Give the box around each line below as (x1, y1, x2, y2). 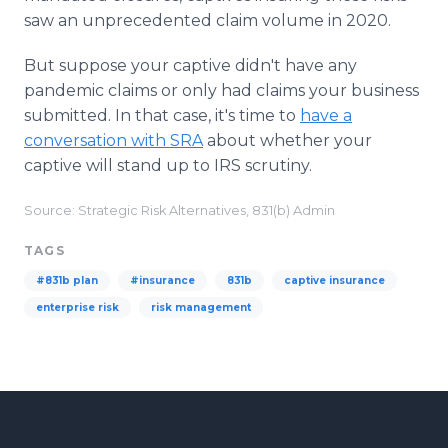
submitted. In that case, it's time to (24, 106, 300, 125)
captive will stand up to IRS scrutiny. (24, 156, 316, 175)
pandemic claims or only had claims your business (24, 81, 419, 100)
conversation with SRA (24, 131, 203, 150)
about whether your (203, 131, 372, 150)
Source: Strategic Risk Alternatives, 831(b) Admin (24, 203, 335, 218)
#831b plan (36, 274, 98, 287)
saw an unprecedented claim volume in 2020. (24, 11, 395, 30)
